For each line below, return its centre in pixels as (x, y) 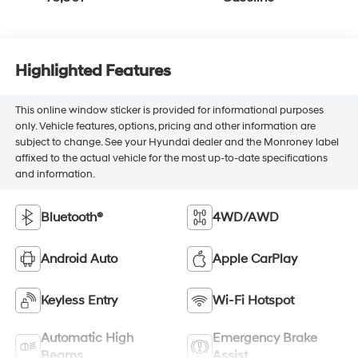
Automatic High (87, 338)
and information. (55, 174)
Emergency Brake (265, 338)
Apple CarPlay (255, 259)
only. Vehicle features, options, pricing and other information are (165, 126)
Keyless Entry (79, 300)
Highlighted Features (93, 72)
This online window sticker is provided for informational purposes (169, 110)
